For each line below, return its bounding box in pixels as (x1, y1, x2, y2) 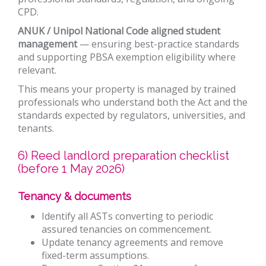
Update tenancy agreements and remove (42, 235, 223, 249)
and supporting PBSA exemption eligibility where (18, 50, 236, 64)
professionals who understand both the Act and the (18, 95, 248, 109)
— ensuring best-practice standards (77, 37, 239, 50)
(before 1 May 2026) (18, 161, 125, 176)
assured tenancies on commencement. (42, 222, 211, 236)
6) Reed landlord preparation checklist (18, 148, 229, 163)
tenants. (18, 121, 54, 135)
